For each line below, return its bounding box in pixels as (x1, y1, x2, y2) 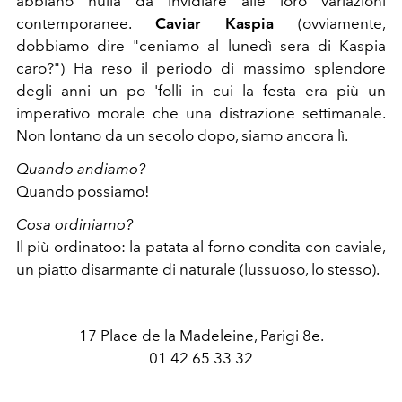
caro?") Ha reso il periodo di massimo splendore (16, 58, 386, 77)
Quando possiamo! (16, 181, 150, 200)
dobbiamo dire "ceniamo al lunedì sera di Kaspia (16, 36, 386, 55)
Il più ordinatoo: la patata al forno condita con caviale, (16, 237, 386, 256)
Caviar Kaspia (155, 13, 274, 32)
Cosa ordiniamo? (16, 214, 133, 233)
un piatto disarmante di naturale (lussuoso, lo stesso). (16, 259, 380, 278)
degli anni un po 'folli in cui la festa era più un (16, 81, 386, 100)
